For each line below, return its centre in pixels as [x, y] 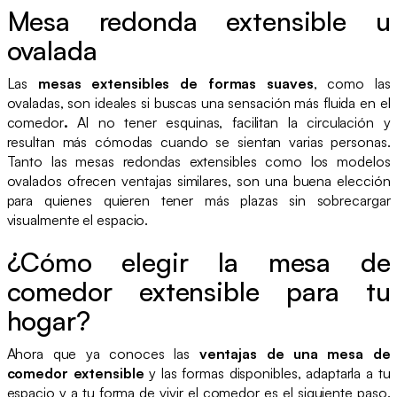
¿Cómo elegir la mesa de [198, 261]
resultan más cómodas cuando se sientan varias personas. [198, 141]
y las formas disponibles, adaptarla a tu [267, 373]
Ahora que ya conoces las [103, 353]
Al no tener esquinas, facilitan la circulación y [229, 122]
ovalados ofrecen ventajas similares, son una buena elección [198, 180]
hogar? [48, 320]
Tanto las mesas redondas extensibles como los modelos [198, 161]
